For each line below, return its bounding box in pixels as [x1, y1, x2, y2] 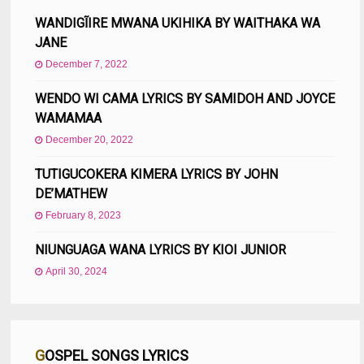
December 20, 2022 [45, 133, 134, 145]
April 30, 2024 [45, 265, 108, 277]
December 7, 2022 [45, 58, 128, 70]
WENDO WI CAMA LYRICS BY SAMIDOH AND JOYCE [35, 90, 336, 106]
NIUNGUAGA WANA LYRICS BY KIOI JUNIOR [35, 241, 287, 258]
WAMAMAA [35, 110, 102, 126]
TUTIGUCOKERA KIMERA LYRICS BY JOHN [35, 166, 279, 182]
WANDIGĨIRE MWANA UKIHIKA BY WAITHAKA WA [35, 15, 321, 31]
